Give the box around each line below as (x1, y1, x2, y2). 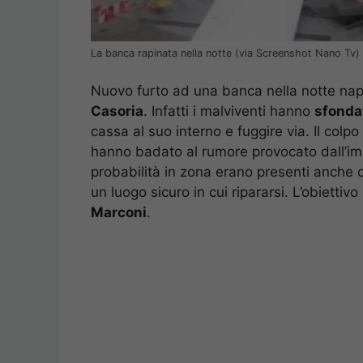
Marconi (91, 204, 147, 221)
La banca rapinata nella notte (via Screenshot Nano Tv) (91, 46, 360, 59)
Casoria (91, 103, 143, 120)
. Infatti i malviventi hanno (143, 103, 314, 120)
